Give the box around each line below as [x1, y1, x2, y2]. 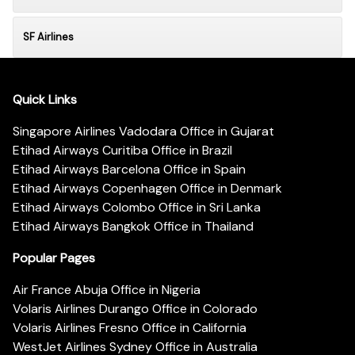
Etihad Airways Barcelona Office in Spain [13, 161, 246, 178]
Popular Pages [13, 250, 95, 267]
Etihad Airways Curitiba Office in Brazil [13, 142, 232, 159]
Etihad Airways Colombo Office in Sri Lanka [13, 199, 261, 216]
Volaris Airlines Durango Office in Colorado [13, 300, 258, 318]
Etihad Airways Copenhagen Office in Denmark [13, 180, 282, 197]
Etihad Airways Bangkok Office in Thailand [13, 218, 254, 235]
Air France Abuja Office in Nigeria [13, 281, 200, 299]
